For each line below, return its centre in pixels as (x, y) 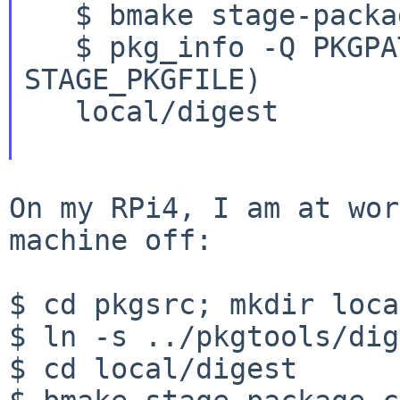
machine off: (111, 240)
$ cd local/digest (153, 368)
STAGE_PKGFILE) (142, 79)
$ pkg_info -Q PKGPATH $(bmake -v (32, 47)
